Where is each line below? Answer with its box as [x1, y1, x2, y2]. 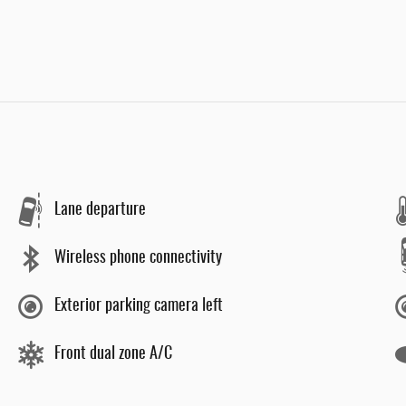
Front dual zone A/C [54, 346, 172, 362]
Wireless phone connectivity [54, 250, 222, 266]
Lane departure [54, 202, 146, 218]
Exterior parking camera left [54, 298, 223, 314]
